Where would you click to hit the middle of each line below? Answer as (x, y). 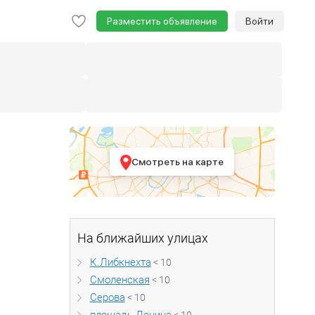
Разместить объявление (162, 21)
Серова (107, 297)
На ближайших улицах (142, 238)
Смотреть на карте (178, 162)
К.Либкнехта (120, 262)
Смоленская (120, 280)
